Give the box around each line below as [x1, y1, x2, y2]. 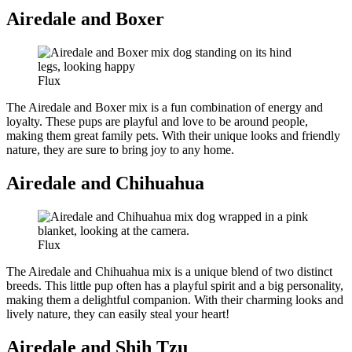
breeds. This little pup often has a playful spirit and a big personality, [6, 279, 343, 293]
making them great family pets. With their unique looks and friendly [6, 129, 340, 143]
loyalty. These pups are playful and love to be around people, [6, 115, 308, 129]
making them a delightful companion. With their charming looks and [6, 293, 343, 307]
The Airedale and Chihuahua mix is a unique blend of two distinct [6, 265, 332, 279]
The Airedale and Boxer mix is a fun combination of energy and [6, 101, 323, 115]
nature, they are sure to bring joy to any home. [6, 143, 234, 157]
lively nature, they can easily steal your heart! [6, 307, 229, 321]
